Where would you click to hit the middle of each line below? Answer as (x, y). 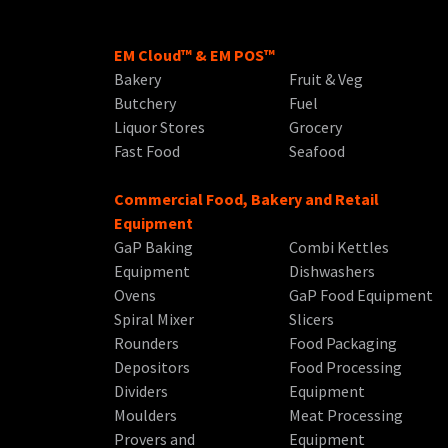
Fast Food (147, 151)
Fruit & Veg (326, 79)
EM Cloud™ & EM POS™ (194, 55)
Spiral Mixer (154, 319)
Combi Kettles (339, 247)
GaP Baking (153, 247)
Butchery (145, 103)
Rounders (146, 343)
